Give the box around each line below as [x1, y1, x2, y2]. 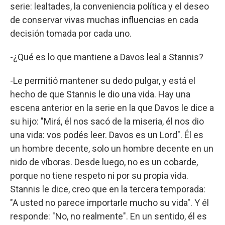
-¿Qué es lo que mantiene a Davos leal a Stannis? [10, 51, 203, 62]
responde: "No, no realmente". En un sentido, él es [10, 210, 207, 221]
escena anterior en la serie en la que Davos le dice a [10, 102, 214, 113]
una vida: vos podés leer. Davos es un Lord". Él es [10, 129, 203, 140]
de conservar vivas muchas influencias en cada [10, 14, 198, 25]
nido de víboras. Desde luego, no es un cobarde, [10, 156, 198, 167]
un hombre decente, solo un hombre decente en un [10, 143, 213, 154]
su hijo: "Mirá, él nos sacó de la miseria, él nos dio [10, 116, 204, 127]
